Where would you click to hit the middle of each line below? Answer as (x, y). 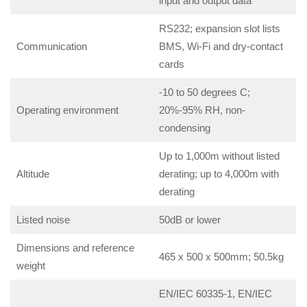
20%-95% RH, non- (202, 110)
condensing (184, 128)
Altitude (33, 174)
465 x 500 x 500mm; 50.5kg (221, 257)
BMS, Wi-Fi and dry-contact (221, 46)
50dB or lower (189, 220)
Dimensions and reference (75, 248)
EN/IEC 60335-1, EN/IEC (215, 294)
